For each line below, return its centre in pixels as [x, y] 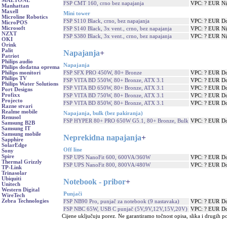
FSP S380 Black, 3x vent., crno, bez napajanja [118, 36]
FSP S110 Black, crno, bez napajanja [106, 21]
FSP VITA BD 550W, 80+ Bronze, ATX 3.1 [114, 80]
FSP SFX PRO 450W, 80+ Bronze [103, 72]
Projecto [12, 101]
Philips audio [17, 62]
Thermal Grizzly [22, 162]
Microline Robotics [25, 17]
